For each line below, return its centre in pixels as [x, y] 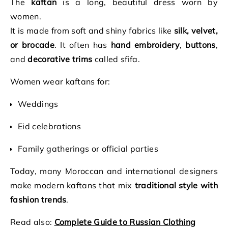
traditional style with [176, 185]
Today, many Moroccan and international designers [114, 171]
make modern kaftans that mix [73, 185]
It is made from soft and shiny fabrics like [92, 31]
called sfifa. [116, 59]
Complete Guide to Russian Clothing [125, 222]
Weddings [38, 104]
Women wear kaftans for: [60, 81]
